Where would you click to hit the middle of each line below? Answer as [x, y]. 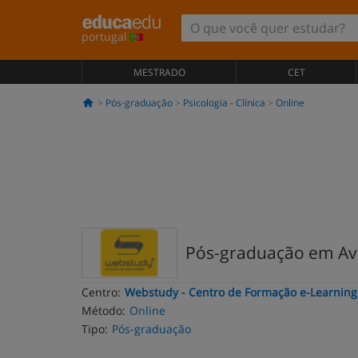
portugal [106, 36]
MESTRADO [159, 72]
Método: [103, 310]
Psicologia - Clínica [224, 103]
